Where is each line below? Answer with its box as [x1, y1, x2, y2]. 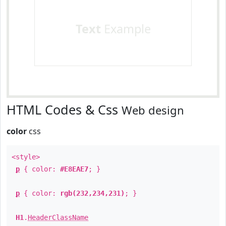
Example [100, 21, 151, 37]
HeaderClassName [28, 213, 88, 221]
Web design [122, 102, 184, 118]
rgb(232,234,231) [60, 189, 125, 197]
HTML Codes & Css [7, 101, 122, 118]
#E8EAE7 [60, 165, 88, 173]
